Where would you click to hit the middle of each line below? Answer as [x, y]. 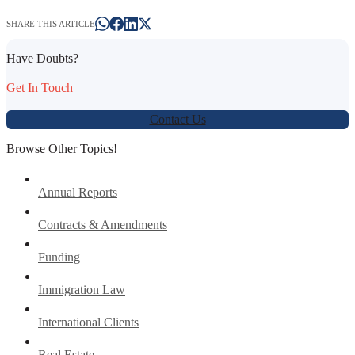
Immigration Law [82, 289]
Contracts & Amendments [103, 224]
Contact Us [177, 120]
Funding [59, 257]
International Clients [88, 322]
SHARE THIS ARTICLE [51, 23]
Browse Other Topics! [62, 149]
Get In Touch [40, 88]
